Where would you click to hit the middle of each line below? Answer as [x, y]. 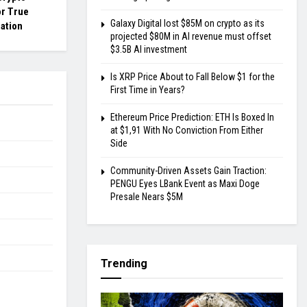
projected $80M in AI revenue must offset [191, 37]
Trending [124, 264]
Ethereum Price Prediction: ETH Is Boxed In [192, 118]
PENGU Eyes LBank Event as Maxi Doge [185, 184]
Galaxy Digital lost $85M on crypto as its [187, 24]
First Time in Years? [148, 90]
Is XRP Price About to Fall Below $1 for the [193, 77]
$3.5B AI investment [149, 50]
